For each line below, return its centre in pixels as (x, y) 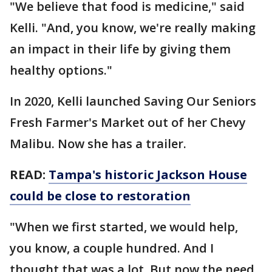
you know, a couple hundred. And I (112, 248)
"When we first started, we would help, (124, 227)
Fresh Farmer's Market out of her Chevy (128, 122)
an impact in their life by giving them (120, 49)
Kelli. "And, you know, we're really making (133, 28)
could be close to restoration (100, 196)
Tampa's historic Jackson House (148, 175)
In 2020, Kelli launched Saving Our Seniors (133, 101)
